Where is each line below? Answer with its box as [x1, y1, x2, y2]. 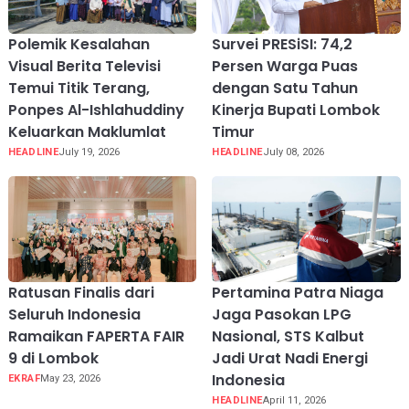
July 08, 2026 [262, 145, 324, 158]
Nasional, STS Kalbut [212, 325, 365, 347]
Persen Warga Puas [212, 55, 359, 77]
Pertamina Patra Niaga [212, 281, 384, 303]
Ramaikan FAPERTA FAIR [7, 325, 184, 347]
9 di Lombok [7, 347, 99, 369]
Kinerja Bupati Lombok [212, 99, 381, 121]
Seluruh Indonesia [7, 303, 141, 325]
